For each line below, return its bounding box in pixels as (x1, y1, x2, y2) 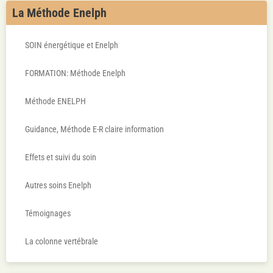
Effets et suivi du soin (25, 152, 96, 162)
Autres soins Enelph (25, 180, 91, 190)
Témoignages (25, 208, 71, 218)
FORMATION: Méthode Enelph (25, 68, 126, 78)
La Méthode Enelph (12, 5, 107, 20)
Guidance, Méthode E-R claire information (25, 124, 164, 134)
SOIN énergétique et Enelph (25, 40, 118, 50)
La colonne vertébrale (25, 236, 98, 246)
